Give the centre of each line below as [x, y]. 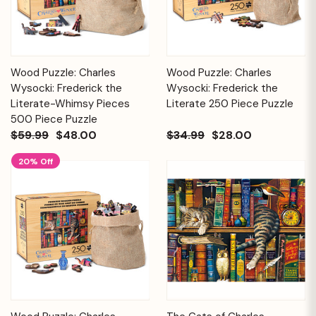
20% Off [36, 161]
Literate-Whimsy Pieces [70, 103]
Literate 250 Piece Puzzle [230, 103]
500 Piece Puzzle [54, 119]
